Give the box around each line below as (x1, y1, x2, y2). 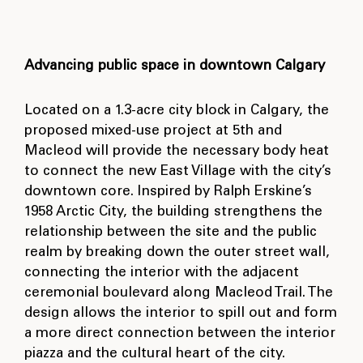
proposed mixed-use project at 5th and (24, 125, 282, 139)
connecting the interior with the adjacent (24, 267, 299, 281)
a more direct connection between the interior (24, 327, 335, 342)
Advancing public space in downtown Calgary (24, 60, 325, 75)
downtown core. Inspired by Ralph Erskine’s (24, 186, 312, 200)
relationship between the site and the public (24, 226, 317, 241)
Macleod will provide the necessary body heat (24, 145, 329, 160)
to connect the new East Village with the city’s (24, 165, 331, 180)
